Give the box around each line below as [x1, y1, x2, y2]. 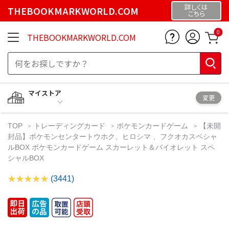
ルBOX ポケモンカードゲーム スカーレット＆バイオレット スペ [8, 143, 215, 151]
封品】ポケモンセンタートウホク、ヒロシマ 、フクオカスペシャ [8, 132, 217, 141]
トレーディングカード [34, 121, 106, 130]
